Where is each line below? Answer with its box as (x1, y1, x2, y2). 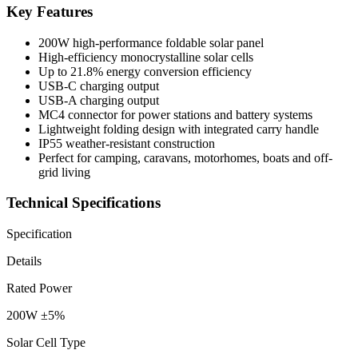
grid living (38, 165, 90, 179)
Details (6, 253, 42, 268)
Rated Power (6, 280, 72, 295)
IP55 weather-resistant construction (38, 136, 215, 150)
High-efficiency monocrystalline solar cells (38, 50, 253, 64)
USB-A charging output (38, 93, 159, 107)
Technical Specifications (6, 194, 161, 212)
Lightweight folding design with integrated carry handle (38, 121, 319, 136)
